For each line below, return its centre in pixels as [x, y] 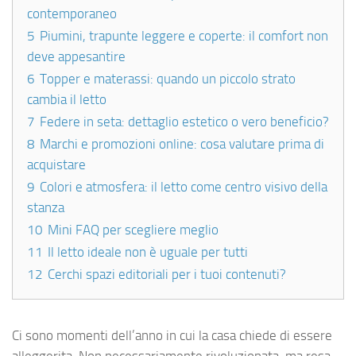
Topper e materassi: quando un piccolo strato [168, 79]
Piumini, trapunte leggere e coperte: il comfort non [184, 36]
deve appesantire [76, 57]
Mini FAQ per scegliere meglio [133, 230]
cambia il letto [67, 100]
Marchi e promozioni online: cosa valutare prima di [182, 144]
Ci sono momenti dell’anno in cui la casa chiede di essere [172, 336]
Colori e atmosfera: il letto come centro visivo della [184, 187]
